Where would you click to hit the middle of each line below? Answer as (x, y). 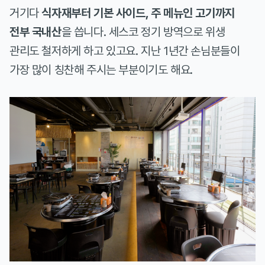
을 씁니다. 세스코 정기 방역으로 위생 (143, 32)
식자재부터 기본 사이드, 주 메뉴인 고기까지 (138, 13)
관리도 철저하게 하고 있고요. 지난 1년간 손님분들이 (125, 51)
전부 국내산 (35, 32)
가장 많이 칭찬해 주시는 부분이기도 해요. (101, 70)
